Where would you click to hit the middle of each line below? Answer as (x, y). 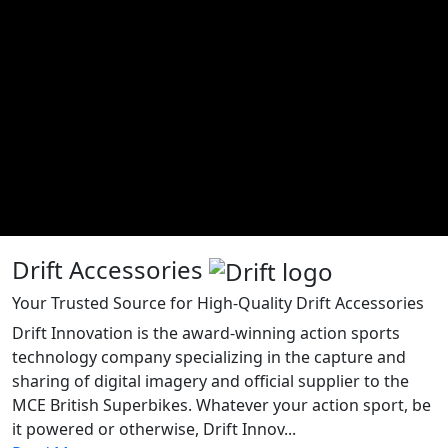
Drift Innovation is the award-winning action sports (206, 333)
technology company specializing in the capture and (209, 357)
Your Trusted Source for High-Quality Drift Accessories (218, 303)
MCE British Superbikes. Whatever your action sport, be (221, 405)
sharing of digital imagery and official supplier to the (210, 381)
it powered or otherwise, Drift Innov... (154, 429)
